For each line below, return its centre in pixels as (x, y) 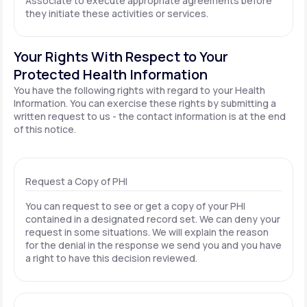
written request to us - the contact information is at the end (150, 116)
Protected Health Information (111, 74)
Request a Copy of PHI (76, 181)
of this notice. (45, 129)
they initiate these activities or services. (117, 13)
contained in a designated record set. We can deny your (153, 219)
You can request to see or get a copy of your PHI (135, 206)
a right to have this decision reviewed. (111, 258)
